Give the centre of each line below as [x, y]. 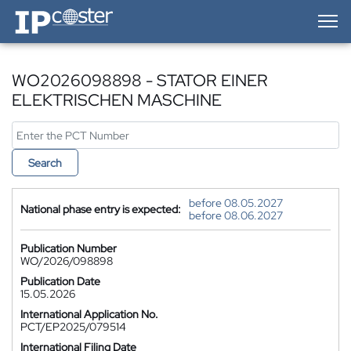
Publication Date [60, 281]
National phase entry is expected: [101, 209]
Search [45, 163]
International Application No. [89, 314]
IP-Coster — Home [56, 12]
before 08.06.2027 [236, 215]
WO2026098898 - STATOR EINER [140, 80]
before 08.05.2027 [236, 203]
